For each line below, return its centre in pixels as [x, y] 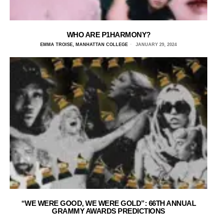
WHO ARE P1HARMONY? [108, 35]
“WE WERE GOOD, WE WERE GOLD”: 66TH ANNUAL [108, 203]
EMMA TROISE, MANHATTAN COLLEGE [84, 45]
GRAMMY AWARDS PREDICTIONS [108, 211]
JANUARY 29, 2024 [155, 45]
